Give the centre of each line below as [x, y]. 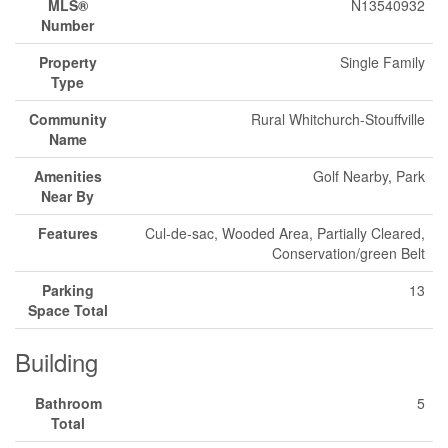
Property [67, 62]
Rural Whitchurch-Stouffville [338, 119]
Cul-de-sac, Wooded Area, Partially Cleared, [285, 233]
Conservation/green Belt [348, 253]
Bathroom [68, 403]
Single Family [382, 62]
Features [67, 233]
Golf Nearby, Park [369, 176]
